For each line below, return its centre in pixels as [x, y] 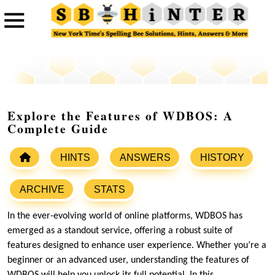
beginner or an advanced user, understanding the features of [128, 261]
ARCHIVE [42, 190]
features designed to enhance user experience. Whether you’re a [137, 246]
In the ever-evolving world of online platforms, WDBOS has [125, 216]
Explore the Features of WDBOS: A [120, 116]
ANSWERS [145, 158]
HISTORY [222, 158]
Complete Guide [58, 129]
